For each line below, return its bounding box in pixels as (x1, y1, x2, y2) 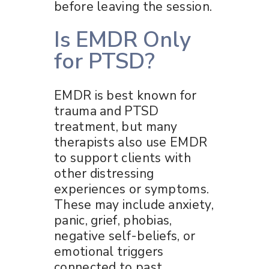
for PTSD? (54, 46, 155, 76)
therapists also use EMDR (54, 133, 208, 151)
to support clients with (54, 149, 191, 166)
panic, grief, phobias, (54, 211, 172, 229)
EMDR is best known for (54, 86, 197, 104)
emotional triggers (54, 243, 164, 260)
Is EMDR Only (54, 25, 191, 55)
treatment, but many (54, 118, 178, 135)
